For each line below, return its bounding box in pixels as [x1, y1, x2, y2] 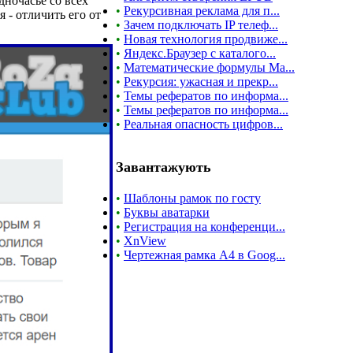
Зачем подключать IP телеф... [124, 18, 278, 32]
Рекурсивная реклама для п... [124, 4, 280, 17]
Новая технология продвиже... [124, 32, 288, 46]
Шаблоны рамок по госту [124, 191, 261, 205]
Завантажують [116, 159, 211, 175]
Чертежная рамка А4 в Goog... [124, 248, 285, 262]
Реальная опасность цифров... [124, 117, 283, 131]
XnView [124, 234, 166, 247]
